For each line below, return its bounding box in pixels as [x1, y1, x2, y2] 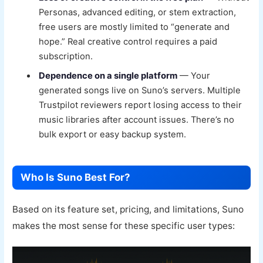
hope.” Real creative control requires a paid [39, 36, 218, 47]
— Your [177, 70, 211, 82]
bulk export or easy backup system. [39, 129, 187, 140]
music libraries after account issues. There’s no [39, 114, 235, 126]
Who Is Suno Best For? [21, 171, 131, 184]
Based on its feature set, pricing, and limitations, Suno [12, 204, 244, 215]
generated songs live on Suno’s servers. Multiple [39, 85, 241, 96]
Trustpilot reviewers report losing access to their [39, 100, 242, 111]
